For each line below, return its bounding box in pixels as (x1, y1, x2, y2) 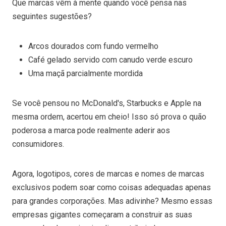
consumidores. (12, 139, 64, 149)
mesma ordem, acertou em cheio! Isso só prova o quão (12, 111, 206, 122)
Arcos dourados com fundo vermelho (28, 41, 160, 51)
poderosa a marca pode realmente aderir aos (12, 125, 170, 135)
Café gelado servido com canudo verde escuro (28, 54, 193, 65)
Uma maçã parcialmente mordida (28, 68, 145, 78)
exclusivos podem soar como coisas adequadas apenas (12, 182, 211, 192)
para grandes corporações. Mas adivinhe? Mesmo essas (12, 196, 212, 206)
